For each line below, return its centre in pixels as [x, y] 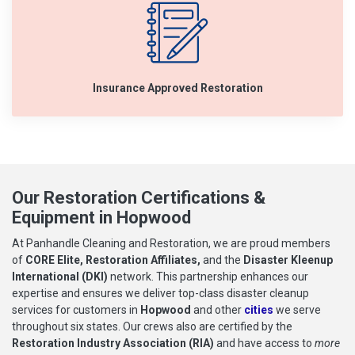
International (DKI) [61, 277]
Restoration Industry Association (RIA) [114, 344]
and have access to [265, 344]
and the [223, 260]
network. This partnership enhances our [209, 277]
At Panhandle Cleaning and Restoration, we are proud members [171, 244]
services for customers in [76, 310]
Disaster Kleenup [288, 260]
